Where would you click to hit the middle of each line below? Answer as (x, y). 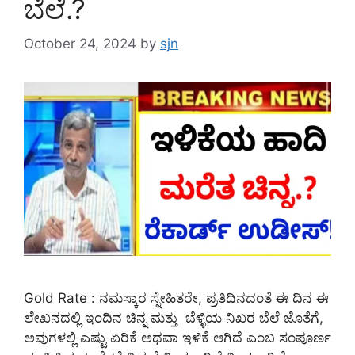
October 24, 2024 (80, 44)
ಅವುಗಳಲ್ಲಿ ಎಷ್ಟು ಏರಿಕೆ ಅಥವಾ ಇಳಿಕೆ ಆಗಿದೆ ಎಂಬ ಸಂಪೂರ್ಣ (177, 337)
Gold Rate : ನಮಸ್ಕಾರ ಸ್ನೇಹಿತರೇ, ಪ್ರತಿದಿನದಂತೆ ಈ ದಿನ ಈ (176, 298)
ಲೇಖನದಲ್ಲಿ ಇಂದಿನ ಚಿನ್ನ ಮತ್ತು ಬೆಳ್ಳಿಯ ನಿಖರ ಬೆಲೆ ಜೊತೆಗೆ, (174, 317)
